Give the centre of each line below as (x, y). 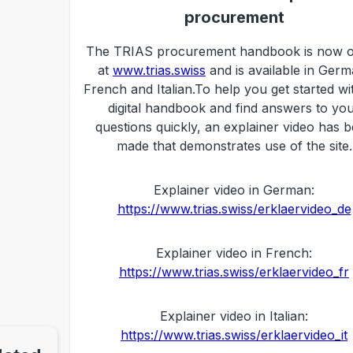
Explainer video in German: (234, 190)
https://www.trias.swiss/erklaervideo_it (234, 335)
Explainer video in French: (234, 253)
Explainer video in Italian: (234, 316)
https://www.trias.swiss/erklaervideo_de (234, 209)
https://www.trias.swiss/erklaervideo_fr (234, 272)
